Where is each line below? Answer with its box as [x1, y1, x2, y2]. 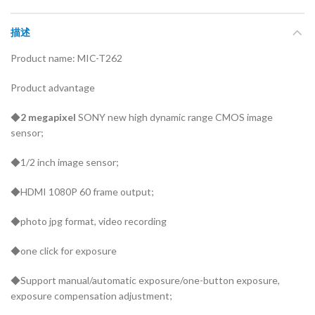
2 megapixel [20, 111, 76, 124]
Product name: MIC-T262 [11, 52, 122, 65]
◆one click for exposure [11, 245, 117, 257]
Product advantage [11, 82, 95, 94]
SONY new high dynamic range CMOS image [76, 111, 273, 124]
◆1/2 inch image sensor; [11, 156, 119, 169]
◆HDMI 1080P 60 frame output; [11, 186, 154, 198]
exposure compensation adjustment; [11, 290, 172, 302]
